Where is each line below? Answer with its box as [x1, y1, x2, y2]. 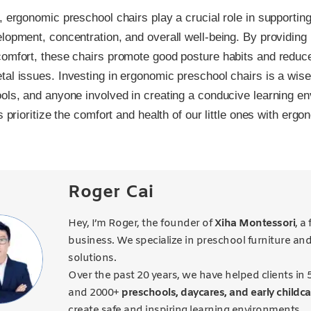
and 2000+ [68, 286, 122, 301]
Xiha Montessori [214, 217, 296, 231]
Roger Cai [68, 181, 154, 205]
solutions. [68, 251, 117, 266]
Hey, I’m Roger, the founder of [68, 217, 215, 231]
